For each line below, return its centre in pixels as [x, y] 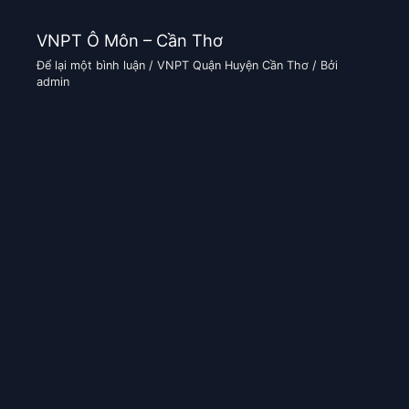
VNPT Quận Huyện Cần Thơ [233, 65]
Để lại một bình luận [91, 65]
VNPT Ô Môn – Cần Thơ [130, 41]
